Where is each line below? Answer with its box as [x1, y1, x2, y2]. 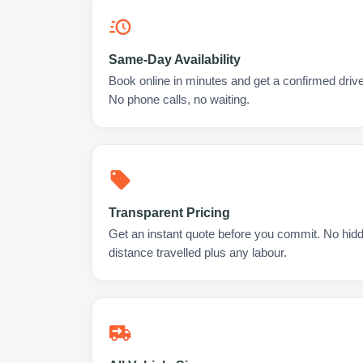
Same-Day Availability [109, 53, 241, 66]
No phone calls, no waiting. [109, 93, 250, 106]
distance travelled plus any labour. [109, 246, 287, 259]
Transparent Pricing [109, 206, 230, 220]
